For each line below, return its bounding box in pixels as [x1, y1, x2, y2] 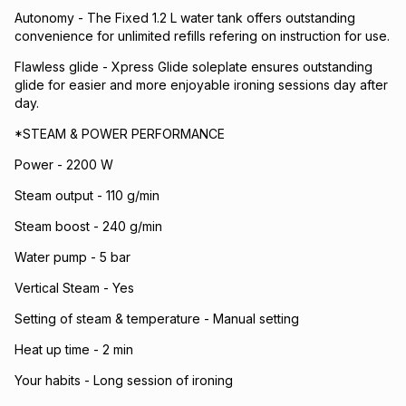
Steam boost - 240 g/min [14, 218, 162, 234]
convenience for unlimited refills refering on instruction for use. [14, 28, 390, 43]
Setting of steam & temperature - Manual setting [14, 311, 299, 326]
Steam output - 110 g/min [14, 188, 159, 203]
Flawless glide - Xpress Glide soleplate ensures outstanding [14, 59, 372, 74]
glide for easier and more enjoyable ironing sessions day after [14, 77, 388, 92]
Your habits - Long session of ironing [14, 372, 233, 388]
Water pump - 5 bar [14, 249, 130, 265]
